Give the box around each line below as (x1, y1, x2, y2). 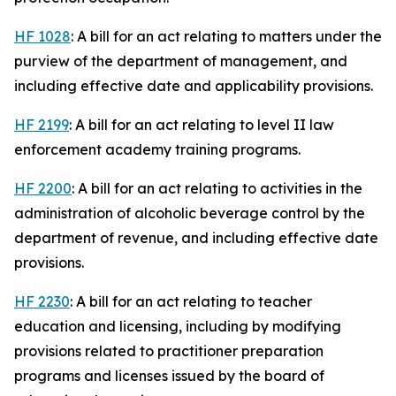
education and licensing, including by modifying (14, 317, 341, 335)
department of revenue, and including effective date (14, 229, 378, 247)
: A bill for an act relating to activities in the (72, 179, 362, 197)
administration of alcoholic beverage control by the (14, 204, 365, 222)
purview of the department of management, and (14, 52, 347, 70)
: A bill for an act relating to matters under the (71, 27, 382, 45)
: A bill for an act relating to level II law (69, 116, 334, 133)
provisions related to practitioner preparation (14, 342, 324, 360)
